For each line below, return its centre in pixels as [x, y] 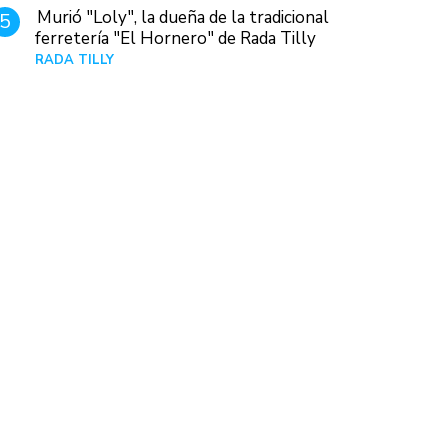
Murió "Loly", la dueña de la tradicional [183, 18]
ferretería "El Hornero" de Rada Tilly [176, 39]
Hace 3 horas [364, 60]
